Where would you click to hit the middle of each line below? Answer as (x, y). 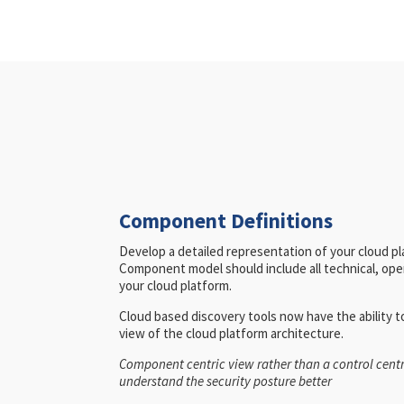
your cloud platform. (175, 285)
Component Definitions (226, 221)
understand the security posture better (225, 381)
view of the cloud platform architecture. (231, 333)
